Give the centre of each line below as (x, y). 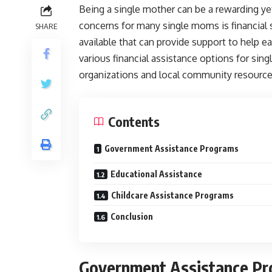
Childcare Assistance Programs (172, 195)
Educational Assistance (156, 174)
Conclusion (132, 216)
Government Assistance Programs (172, 148)
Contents (134, 121)
